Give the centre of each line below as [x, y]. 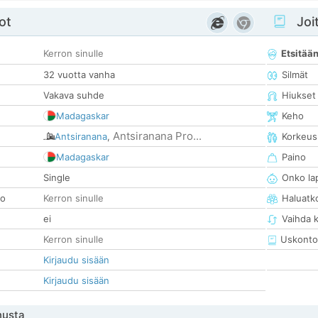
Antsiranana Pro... [157, 136]
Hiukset [299, 95]
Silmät [295, 75]
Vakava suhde [74, 95]
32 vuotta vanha [79, 75]
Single [57, 178]
